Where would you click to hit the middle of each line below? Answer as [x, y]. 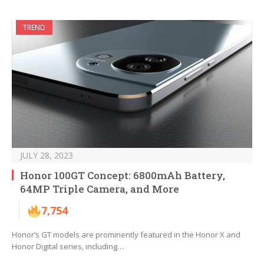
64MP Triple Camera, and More [100, 189]
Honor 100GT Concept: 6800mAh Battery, [123, 176]
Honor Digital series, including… [68, 247]
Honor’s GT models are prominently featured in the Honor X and [126, 235]
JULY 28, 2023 [47, 156]
